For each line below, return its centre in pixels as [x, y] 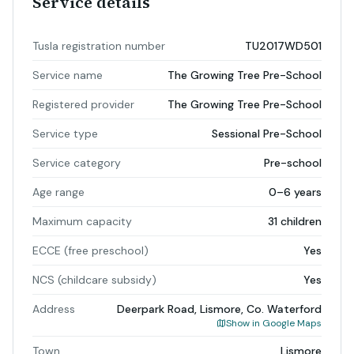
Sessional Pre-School [267, 134]
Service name [68, 75]
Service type [65, 134]
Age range [58, 192]
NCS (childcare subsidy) [94, 280]
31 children [295, 221]
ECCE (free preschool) [90, 250]
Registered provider [83, 104]
